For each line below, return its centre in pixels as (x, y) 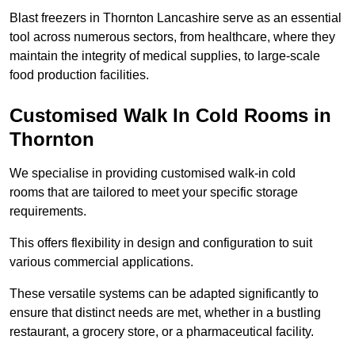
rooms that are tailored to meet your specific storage (154, 193)
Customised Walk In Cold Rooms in (170, 116)
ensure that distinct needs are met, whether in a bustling (165, 313)
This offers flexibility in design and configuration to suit (161, 243)
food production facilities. (79, 75)
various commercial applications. (101, 262)
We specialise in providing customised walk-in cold (153, 174)
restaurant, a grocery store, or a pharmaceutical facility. (162, 332)
